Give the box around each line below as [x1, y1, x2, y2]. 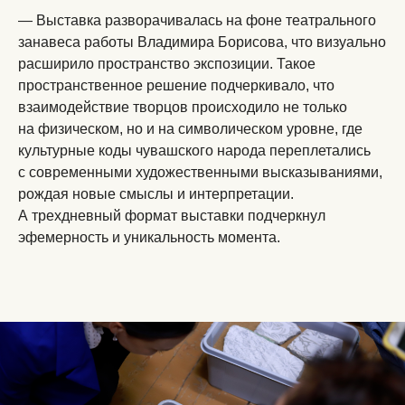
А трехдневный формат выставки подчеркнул [18, 208, 325, 223]
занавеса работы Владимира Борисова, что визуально [18, 34, 386, 50]
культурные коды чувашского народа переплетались [18, 143, 371, 158]
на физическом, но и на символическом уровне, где [18, 121, 363, 137]
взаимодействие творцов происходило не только [18, 99, 347, 115]
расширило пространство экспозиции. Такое [18, 56, 316, 71]
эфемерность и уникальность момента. [18, 230, 280, 245]
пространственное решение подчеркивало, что [18, 78, 334, 93]
